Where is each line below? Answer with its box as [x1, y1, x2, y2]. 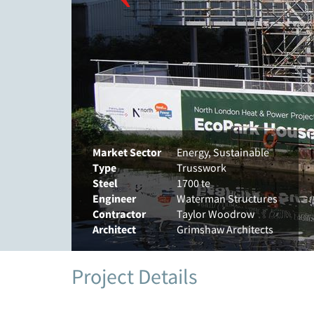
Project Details [71, 263, 198, 289]
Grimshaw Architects [177, 222, 273, 236]
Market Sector [93, 145, 161, 159]
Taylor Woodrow [177, 207, 254, 221]
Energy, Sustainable [177, 145, 269, 159]
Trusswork [177, 161, 226, 175]
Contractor [93, 207, 146, 221]
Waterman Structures [177, 191, 278, 205]
